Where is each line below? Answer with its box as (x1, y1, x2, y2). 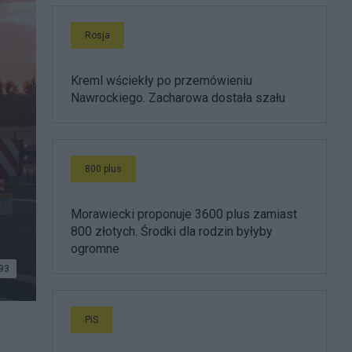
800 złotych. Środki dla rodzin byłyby (71, 224, 273, 239)
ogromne (71, 241, 119, 256)
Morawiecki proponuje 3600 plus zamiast (71, 207, 297, 222)
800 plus (85, 163, 122, 174)
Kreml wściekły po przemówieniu (71, 73, 252, 88)
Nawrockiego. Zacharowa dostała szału (71, 90, 285, 105)
